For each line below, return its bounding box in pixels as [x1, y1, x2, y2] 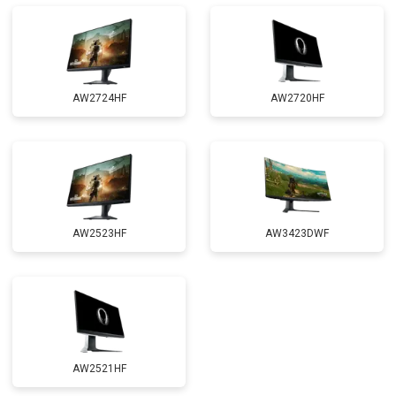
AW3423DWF [265, 227, 329, 240]
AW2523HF [72, 227, 126, 240]
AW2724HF [72, 92, 126, 104]
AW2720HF [270, 92, 324, 104]
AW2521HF [72, 362, 126, 375]
